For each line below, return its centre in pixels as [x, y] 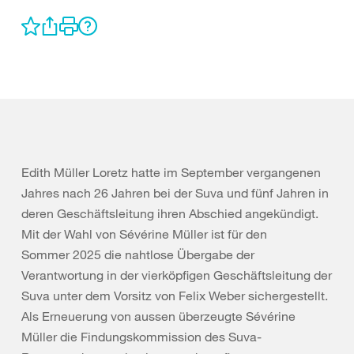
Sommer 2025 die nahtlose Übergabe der [138, 254]
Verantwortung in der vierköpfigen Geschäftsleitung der [177, 275]
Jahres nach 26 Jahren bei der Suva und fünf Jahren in [175, 193]
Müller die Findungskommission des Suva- [141, 337]
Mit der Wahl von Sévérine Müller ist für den [144, 234]
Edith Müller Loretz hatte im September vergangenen [171, 172]
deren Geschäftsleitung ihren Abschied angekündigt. [170, 213]
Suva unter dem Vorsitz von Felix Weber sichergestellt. [175, 296]
